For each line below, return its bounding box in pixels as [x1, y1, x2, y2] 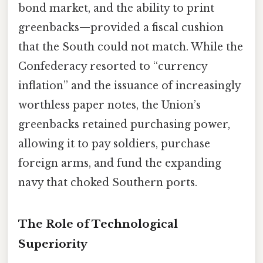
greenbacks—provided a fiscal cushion [18, 21, 224, 34]
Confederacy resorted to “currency [18, 59, 207, 73]
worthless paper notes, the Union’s [18, 98, 201, 112]
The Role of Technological [18, 217, 178, 231]
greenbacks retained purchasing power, [18, 117, 230, 131]
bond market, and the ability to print [18, 1, 214, 15]
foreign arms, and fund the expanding [18, 156, 221, 170]
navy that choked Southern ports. [18, 176, 197, 189]
